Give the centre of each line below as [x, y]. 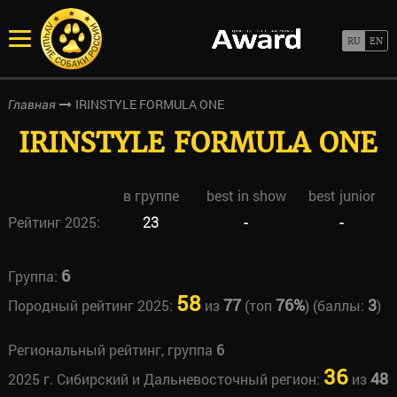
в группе [151, 195]
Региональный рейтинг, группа [112, 350]
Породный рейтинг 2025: [92, 305]
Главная [31, 105]
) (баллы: [336, 305]
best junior [341, 195]
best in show [246, 195]
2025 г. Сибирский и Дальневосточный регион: [165, 379]
